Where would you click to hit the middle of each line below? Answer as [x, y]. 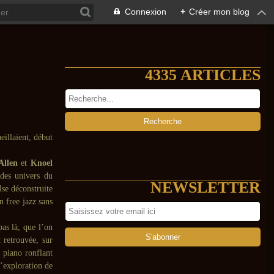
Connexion [146, 12]
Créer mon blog [219, 12]
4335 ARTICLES [203, 75]
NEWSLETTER [206, 187]
